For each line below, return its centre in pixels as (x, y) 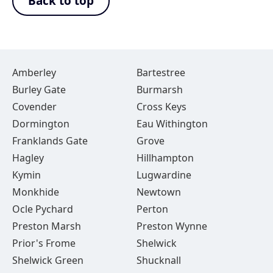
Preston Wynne (172, 226)
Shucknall (158, 260)
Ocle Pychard (43, 209)
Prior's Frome (44, 243)
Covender (34, 107)
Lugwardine (164, 175)
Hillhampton (165, 158)
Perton (152, 209)
